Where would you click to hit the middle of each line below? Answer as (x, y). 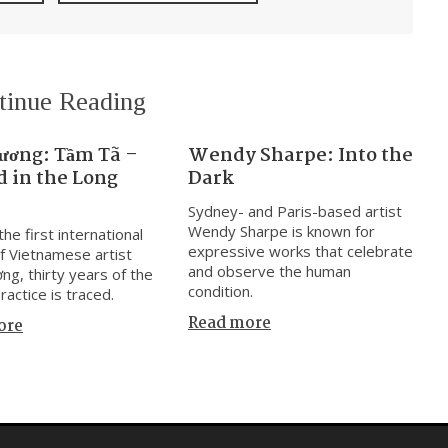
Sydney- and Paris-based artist (295, 210)
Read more (230, 323)
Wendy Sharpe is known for (282, 230)
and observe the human (270, 270)
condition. (221, 290)
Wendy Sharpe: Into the (301, 155)
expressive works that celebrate (301, 250)
